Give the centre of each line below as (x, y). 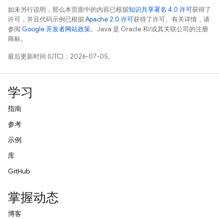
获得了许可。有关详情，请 (172, 19)
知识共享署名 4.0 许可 (160, 10)
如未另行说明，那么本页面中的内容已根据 (68, 10)
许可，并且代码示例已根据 (47, 19)
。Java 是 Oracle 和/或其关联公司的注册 (149, 29)
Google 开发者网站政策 (56, 29)
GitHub (19, 171)
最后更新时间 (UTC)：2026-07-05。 (61, 56)
